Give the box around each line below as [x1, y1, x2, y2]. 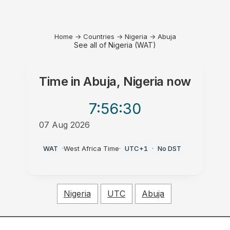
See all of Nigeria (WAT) [74, 41, 156, 49]
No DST [158, 144, 182, 152]
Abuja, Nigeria [83, 74, 164, 89]
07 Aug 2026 [39, 120, 90, 130]
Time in [39, 74, 84, 89]
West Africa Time [64, 144, 120, 152]
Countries [83, 32, 114, 41]
